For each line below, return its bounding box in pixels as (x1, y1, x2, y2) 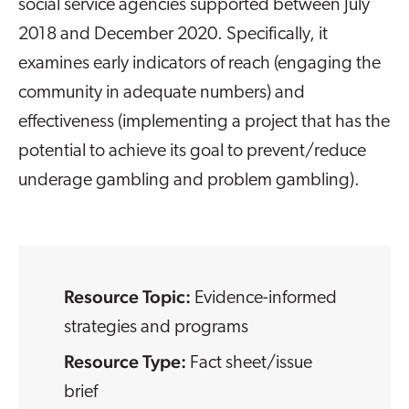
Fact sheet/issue (190, 353, 312, 372)
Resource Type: (64, 350, 190, 372)
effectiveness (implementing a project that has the (18, 113, 390, 132)
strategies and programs (64, 318, 248, 337)
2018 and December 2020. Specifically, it (18, 26, 328, 45)
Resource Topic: (64, 285, 194, 308)
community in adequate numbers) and (18, 84, 305, 103)
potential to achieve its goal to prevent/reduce (18, 142, 366, 162)
